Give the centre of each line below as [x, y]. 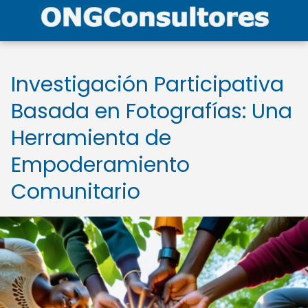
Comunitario [76, 192]
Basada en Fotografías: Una [152, 111]
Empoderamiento [100, 165]
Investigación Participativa [147, 85]
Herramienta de [91, 138]
